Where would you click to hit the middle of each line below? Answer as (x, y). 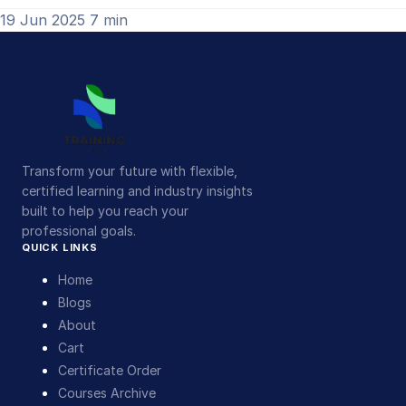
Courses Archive (107, 393)
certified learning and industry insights (137, 191)
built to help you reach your (105, 211)
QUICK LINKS (60, 248)
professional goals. (79, 231)
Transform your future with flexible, (130, 171)
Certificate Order (110, 371)
